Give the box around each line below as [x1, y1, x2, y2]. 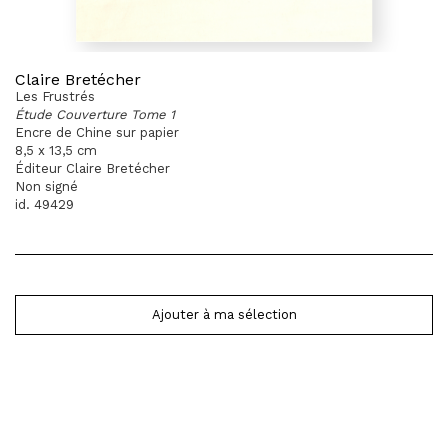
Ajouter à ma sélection [151, 307, 297, 322]
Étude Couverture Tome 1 [15, 107, 175, 122]
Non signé [15, 179, 78, 194]
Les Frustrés [15, 89, 95, 104]
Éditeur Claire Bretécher [15, 161, 170, 176]
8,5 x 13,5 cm [15, 143, 97, 158]
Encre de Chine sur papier [15, 125, 179, 140]
